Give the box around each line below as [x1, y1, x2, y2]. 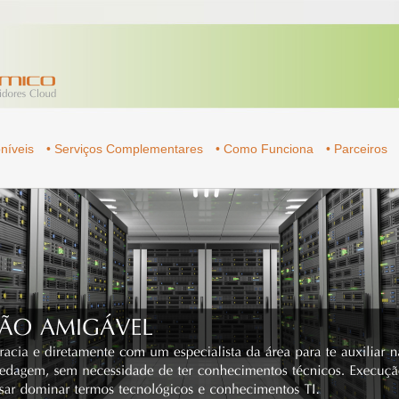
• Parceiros [325, 142, 391, 156]
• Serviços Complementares [45, 142, 207, 156]
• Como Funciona [215, 142, 317, 156]
